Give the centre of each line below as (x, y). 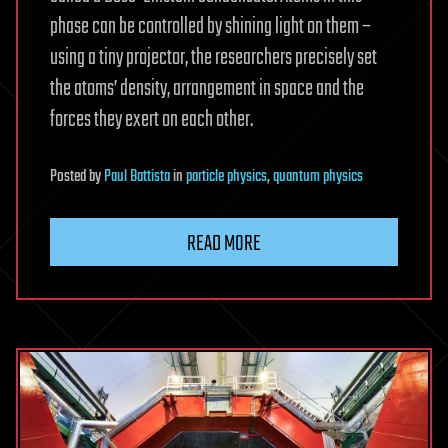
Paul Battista (137, 176)
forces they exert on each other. (151, 119)
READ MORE (224, 243)
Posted (69, 176)
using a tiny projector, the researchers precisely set (213, 57)
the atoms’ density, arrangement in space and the (207, 88)
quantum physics (318, 176)
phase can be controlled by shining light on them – (210, 26)
